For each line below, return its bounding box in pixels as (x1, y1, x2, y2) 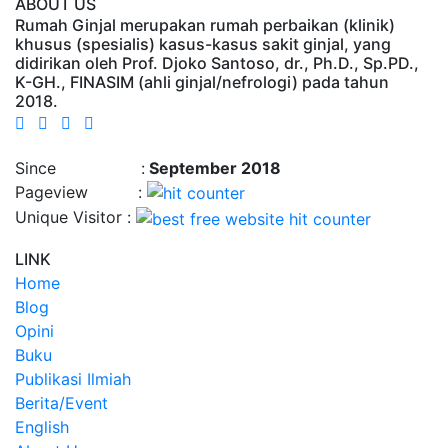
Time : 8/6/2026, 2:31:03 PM (15, 136, 231, 153)
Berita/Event (15, 392, 108, 413)
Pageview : (15, 181, 147, 202)
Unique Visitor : (15, 207, 136, 228)
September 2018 (145, 157, 281, 178)
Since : (15, 157, 145, 178)
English (15, 416, 69, 437)
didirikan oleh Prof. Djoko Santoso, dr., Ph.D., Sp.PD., (15, 52, 419, 73)
